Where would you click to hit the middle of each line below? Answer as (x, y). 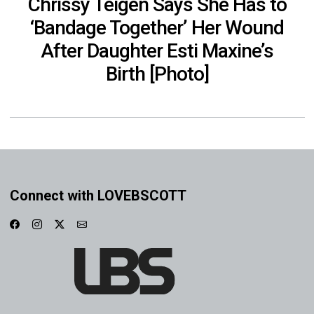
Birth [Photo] (157, 74)
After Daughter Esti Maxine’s (157, 50)
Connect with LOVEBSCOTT (98, 195)
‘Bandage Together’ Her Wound (157, 27)
